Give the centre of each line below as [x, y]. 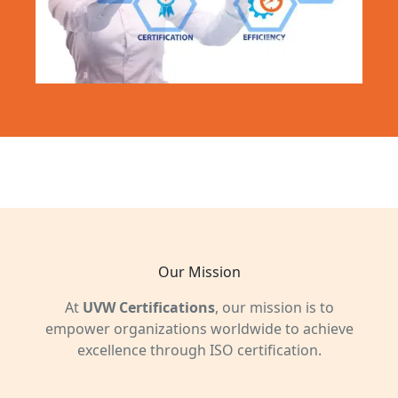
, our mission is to [274, 307]
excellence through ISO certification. [199, 350]
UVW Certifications [148, 307]
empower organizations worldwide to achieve [199, 328]
